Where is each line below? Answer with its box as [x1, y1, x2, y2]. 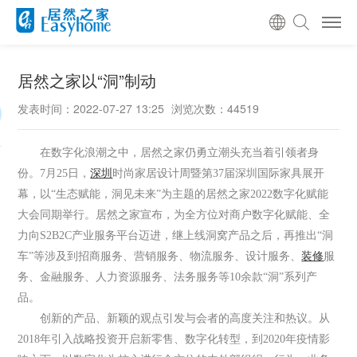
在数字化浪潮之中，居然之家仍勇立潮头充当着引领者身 [40, 147, 320, 159]
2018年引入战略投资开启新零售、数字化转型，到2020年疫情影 [18, 333, 331, 345]
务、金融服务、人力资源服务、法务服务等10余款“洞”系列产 [18, 271, 318, 283]
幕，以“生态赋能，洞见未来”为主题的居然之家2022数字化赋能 [18, 188, 329, 200]
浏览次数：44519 [171, 100, 260, 116]
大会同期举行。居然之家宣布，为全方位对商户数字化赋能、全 [18, 209, 331, 221]
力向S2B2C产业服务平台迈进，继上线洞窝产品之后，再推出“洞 [18, 229, 334, 241]
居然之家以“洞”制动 [18, 69, 157, 92]
